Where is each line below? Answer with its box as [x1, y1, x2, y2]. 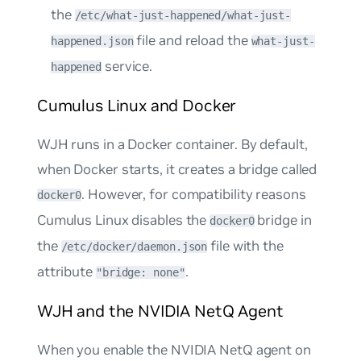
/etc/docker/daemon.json [60, 240, 208, 254]
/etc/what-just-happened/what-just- [74, 9, 292, 23]
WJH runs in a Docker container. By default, [36, 135, 308, 154]
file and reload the [133, 31, 251, 50]
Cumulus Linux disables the [36, 211, 210, 230]
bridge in [254, 211, 312, 230]
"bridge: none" [95, 266, 185, 280]
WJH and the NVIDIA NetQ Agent [36, 301, 284, 322]
